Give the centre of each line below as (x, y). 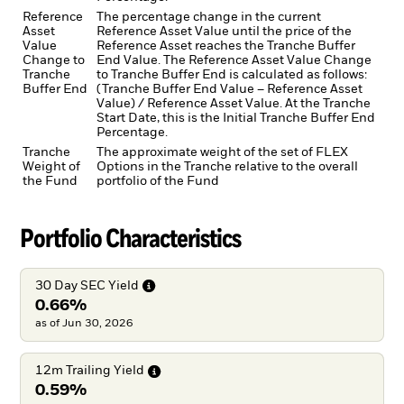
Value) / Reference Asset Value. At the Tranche (234, 104)
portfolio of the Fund (158, 182)
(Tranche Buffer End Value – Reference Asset (230, 90)
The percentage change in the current (209, 18)
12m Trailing (73, 371)
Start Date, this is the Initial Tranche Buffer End (236, 119)
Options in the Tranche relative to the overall (227, 167)
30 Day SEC (70, 285)
